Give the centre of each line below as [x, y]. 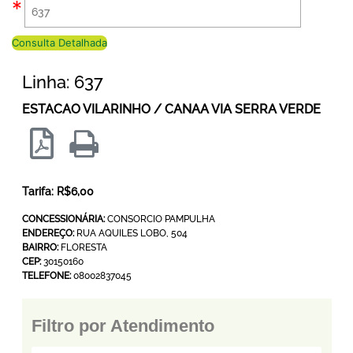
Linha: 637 [62, 82]
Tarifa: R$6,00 [58, 192]
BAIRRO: [40, 248]
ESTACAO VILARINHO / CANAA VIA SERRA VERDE [171, 110]
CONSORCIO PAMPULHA [160, 219]
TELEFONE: [46, 276]
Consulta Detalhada [59, 42]
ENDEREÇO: [48, 234]
